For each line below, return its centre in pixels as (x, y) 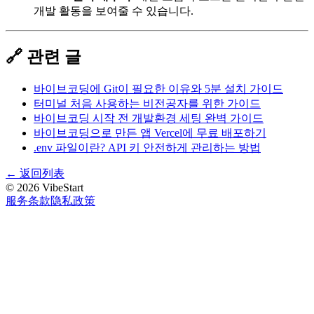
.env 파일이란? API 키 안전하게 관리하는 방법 (147, 147)
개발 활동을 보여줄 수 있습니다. (114, 11)
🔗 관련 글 (43, 56)
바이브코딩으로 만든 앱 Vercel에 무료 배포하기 (150, 132)
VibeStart (61, 187)
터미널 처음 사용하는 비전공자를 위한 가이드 (147, 103)
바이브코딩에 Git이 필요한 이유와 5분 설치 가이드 (158, 88)
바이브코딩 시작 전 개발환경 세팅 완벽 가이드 (149, 118)
